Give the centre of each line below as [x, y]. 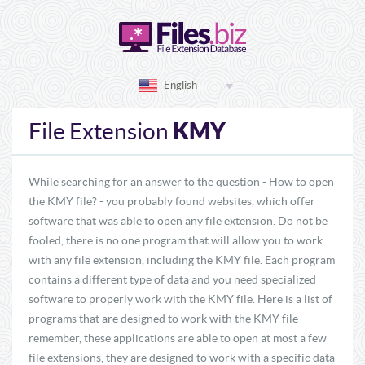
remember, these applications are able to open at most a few [178, 338]
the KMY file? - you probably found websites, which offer [172, 201]
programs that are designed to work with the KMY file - [167, 319]
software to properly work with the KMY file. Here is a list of [180, 299]
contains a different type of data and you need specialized [172, 279]
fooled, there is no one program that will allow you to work [176, 240]
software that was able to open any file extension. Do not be [178, 221]
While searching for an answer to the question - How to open [181, 182]
